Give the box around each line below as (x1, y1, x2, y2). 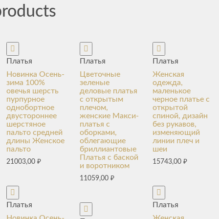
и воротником (79, 162, 130, 170)
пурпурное (6, 95, 45, 103)
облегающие (79, 137, 126, 145)
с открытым (79, 95, 123, 103)
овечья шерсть (6, 87, 59, 95)
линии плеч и (153, 137, 200, 145)
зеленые (79, 79, 109, 87)
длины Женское (6, 137, 65, 145)
